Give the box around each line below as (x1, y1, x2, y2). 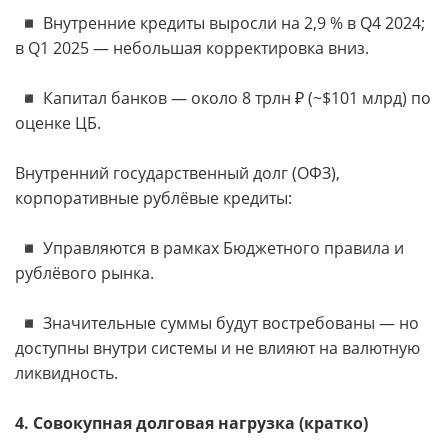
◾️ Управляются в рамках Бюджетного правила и (15, 237, 404, 260)
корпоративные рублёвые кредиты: (15, 187, 292, 210)
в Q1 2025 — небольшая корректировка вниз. (15, 37, 369, 60)
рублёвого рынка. (15, 262, 154, 285)
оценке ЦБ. (15, 112, 101, 135)
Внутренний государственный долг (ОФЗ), (15, 162, 340, 185)
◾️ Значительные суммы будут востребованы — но (15, 312, 419, 335)
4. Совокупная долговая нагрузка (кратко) (15, 412, 368, 435)
